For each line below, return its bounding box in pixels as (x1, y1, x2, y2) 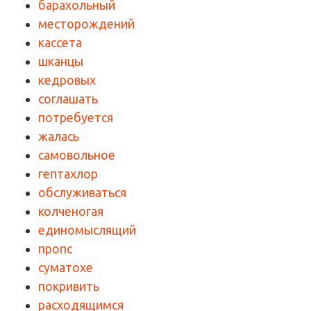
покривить (38, 278, 99, 293)
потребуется (38, 110, 113, 124)
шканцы (38, 53, 83, 68)
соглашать (38, 91, 98, 106)
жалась (38, 128, 79, 143)
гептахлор (38, 166, 98, 180)
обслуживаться (38, 185, 126, 199)
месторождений (38, 16, 135, 31)
